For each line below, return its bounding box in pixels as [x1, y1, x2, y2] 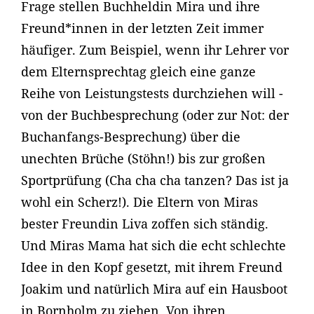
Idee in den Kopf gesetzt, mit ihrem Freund [21, 259, 282, 275]
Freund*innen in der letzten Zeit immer [21, 20, 264, 36]
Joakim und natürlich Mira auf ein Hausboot [21, 280, 287, 297]
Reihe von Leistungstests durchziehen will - [21, 85, 283, 102]
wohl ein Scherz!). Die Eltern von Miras [21, 193, 258, 210]
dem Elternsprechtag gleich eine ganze [21, 63, 256, 80]
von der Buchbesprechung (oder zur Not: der [21, 107, 289, 123]
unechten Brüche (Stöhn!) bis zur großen [21, 150, 266, 167]
